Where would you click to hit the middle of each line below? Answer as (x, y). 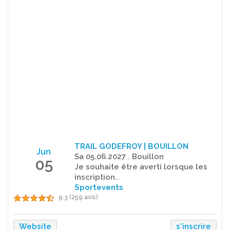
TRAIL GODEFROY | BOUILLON (131, 146)
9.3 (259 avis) (78, 197)
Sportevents (99, 187)
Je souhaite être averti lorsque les (141, 167)
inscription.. (97, 177)
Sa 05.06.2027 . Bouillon (119, 156)
